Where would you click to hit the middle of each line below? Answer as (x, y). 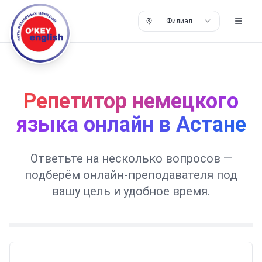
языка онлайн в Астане (131, 125)
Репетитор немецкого (131, 101)
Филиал (179, 21)
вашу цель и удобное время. (131, 191)
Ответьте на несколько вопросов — (131, 158)
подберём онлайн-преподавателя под (131, 175)
